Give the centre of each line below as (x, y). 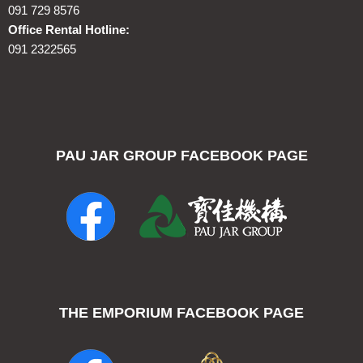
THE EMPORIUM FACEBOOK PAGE (181, 313)
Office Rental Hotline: (69, 30)
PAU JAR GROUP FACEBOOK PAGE (181, 156)
